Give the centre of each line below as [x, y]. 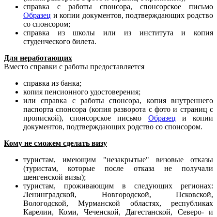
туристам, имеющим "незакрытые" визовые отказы [118, 160]
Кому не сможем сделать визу [55, 143]
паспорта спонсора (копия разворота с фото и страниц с [118, 109]
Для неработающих [38, 58]
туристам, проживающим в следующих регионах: [118, 186]
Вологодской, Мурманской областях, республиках [118, 203]
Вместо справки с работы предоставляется [74, 67]
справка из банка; [52, 83]
